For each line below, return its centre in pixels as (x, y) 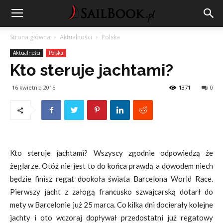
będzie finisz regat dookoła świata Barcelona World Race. (111, 179)
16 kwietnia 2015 (34, 87)
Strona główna (30, 37)
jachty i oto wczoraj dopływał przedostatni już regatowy (111, 218)
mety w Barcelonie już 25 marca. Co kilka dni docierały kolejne (111, 205)
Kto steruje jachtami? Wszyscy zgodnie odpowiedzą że (111, 153)
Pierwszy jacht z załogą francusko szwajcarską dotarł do (111, 192)
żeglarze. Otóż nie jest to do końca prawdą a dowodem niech (111, 166)
